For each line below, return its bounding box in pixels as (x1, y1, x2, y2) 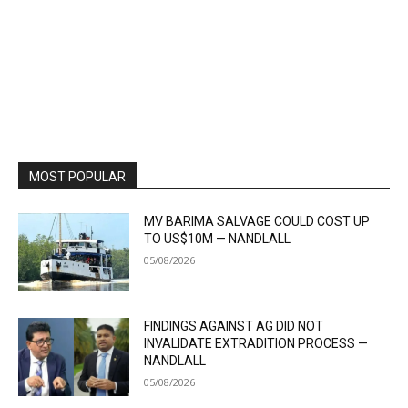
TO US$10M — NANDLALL (144, 230, 291, 246)
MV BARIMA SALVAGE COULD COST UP (144, 213, 371, 229)
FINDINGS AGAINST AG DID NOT (144, 319, 324, 334)
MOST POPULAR (29, 168, 126, 184)
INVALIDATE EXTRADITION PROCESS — (144, 336, 369, 352)
